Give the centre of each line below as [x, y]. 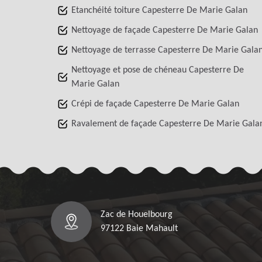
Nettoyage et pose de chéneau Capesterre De [158, 70]
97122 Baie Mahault [139, 228]
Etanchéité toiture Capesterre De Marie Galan [159, 10]
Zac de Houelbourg [137, 214]
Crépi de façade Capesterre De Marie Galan [155, 104]
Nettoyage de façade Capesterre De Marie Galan [165, 30]
